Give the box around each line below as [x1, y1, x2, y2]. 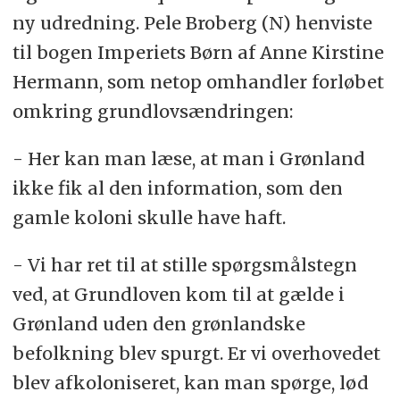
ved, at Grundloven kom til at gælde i [12, 282, 345, 305]
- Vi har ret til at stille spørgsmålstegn [12, 253, 357, 276]
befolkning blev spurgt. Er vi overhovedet [12, 341, 380, 364]
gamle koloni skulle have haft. [12, 205, 286, 229]
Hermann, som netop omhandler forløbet [12, 71, 384, 93]
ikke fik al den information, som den [12, 176, 343, 199]
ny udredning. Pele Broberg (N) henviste [12, 12, 372, 34]
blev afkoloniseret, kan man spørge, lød [12, 371, 369, 394]
